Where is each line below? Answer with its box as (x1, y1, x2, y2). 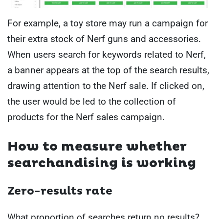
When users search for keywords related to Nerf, (7, 48, 206, 60)
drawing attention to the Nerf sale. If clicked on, (7, 80, 204, 91)
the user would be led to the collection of (7, 95, 176, 107)
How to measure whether (7, 138, 187, 154)
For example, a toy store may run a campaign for (7, 17, 208, 29)
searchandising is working (7, 155, 196, 171)
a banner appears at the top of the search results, (7, 64, 209, 76)
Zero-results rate (7, 184, 112, 198)
